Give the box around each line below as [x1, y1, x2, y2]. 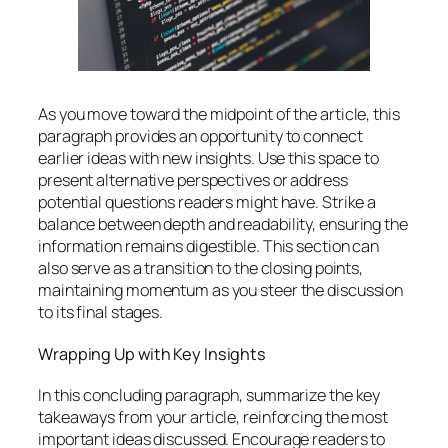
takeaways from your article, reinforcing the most [38, 406, 389, 429]
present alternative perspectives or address [38, 169, 348, 192]
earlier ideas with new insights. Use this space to [38, 147, 379, 170]
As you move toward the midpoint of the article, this [38, 103, 400, 126]
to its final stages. [38, 301, 164, 324]
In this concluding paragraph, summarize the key [38, 384, 381, 407]
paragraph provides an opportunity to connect [38, 125, 363, 148]
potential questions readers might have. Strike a [38, 191, 377, 214]
